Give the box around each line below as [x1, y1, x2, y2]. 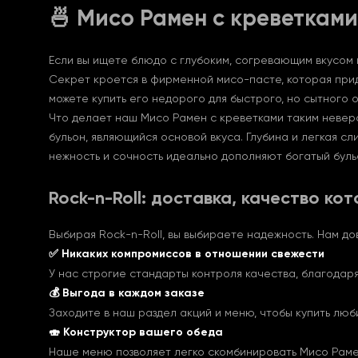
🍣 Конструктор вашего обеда [48, 325, 223, 339]
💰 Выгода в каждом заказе [48, 286, 205, 300]
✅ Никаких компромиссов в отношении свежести [48, 247, 324, 261]
